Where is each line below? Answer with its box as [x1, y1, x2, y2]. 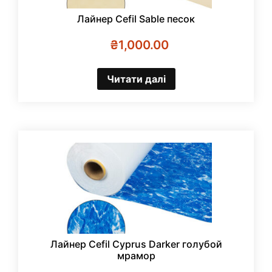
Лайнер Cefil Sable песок [77, 12, 195, 25]
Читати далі [106, 72, 166, 85]
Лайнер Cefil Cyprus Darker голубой [50, 238, 222, 251]
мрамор [117, 250, 155, 262]
